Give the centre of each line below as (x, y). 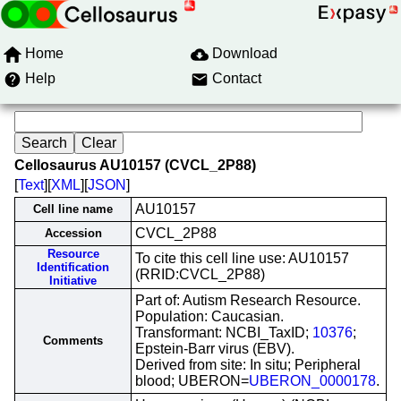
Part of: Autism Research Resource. (248, 300)
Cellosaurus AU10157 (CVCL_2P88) (135, 165)
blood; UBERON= (192, 381)
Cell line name (73, 209)
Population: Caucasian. (209, 316)
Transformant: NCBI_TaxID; (224, 333)
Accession (73, 233)
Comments (73, 341)
